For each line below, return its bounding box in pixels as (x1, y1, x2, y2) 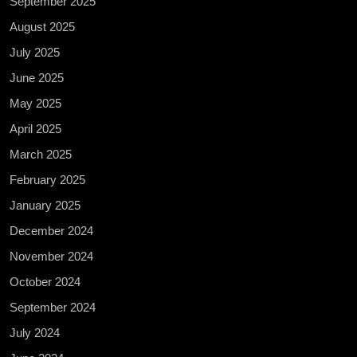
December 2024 (10, 223, 93, 237)
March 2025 (10, 147, 72, 161)
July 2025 (10, 45, 60, 59)
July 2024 (10, 325, 60, 339)
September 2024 (10, 300, 96, 314)
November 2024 (10, 249, 93, 263)
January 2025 (10, 198, 80, 212)
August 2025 (10, 19, 75, 33)
